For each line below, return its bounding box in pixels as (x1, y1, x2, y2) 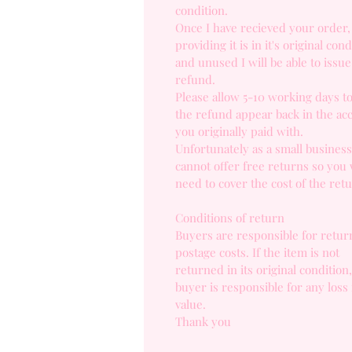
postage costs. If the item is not (175, 244, 339, 260)
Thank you (175, 313, 231, 329)
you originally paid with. (175, 123, 306, 139)
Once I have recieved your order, (175, 20, 350, 35)
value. (175, 296, 206, 312)
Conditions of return (175, 210, 284, 225)
